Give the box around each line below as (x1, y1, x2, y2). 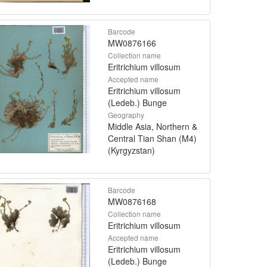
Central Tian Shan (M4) (108, 132, 197, 144)
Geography (108, 109, 144, 120)
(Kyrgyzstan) (108, 144, 155, 156)
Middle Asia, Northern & (108, 120, 197, 132)
